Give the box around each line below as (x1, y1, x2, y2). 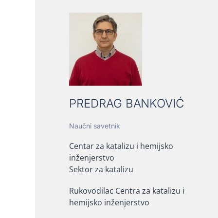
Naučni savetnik (69, 122, 120, 130)
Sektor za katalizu (69, 164, 133, 175)
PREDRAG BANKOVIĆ (69, 96, 184, 111)
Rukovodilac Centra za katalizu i (69, 185, 184, 197)
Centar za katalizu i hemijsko (69, 141, 173, 152)
